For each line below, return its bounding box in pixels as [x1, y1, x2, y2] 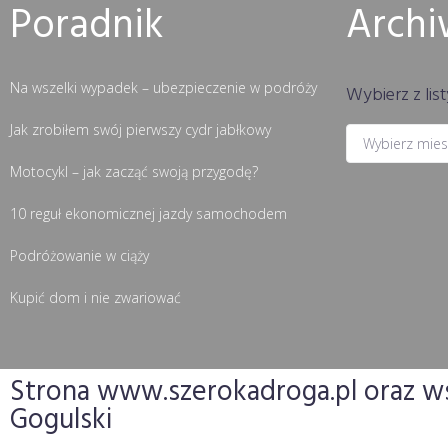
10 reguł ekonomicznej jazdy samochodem [10, 204, 287, 223]
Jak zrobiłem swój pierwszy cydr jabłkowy [10, 120, 271, 139]
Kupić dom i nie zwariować [10, 288, 181, 307]
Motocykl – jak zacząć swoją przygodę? [10, 162, 258, 181]
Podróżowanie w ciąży [10, 246, 149, 265]
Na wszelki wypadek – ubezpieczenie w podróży [10, 78, 317, 97]
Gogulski [10, 398, 112, 443]
